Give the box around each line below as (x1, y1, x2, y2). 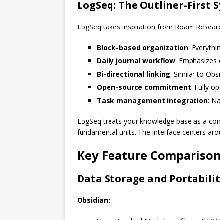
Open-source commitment (97, 82, 191, 92)
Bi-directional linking (97, 69, 170, 79)
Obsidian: (77, 195, 110, 205)
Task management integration (97, 96, 208, 105)
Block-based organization (97, 43, 188, 52)
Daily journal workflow (97, 56, 175, 65)
